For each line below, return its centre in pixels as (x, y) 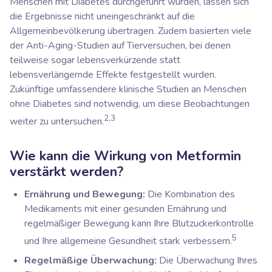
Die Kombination (182, 194)
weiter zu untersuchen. (57, 121)
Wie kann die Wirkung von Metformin (125, 156)
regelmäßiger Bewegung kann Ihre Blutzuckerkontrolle (139, 223)
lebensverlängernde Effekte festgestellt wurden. (113, 74)
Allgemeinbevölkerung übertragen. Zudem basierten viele (131, 31)
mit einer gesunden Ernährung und (154, 209)
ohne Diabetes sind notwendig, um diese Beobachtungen (130, 104)
